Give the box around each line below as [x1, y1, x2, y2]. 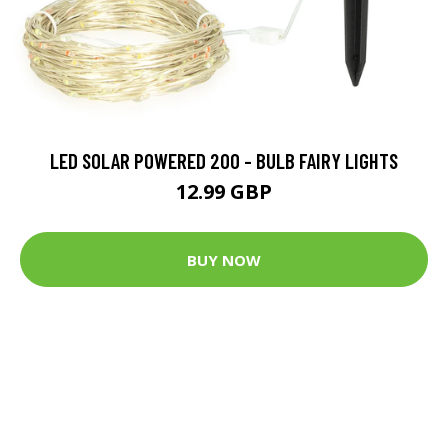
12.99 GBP [176, 178, 272, 206]
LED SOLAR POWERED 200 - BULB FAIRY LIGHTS [50, 148, 398, 174]
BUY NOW [187, 249, 261, 270]
